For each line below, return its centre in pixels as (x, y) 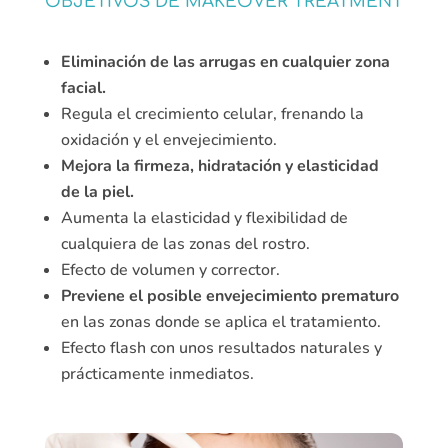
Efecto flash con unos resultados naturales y (221, 348)
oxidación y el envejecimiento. (168, 140)
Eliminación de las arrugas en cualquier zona (225, 62)
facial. (83, 88)
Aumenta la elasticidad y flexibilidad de (204, 218)
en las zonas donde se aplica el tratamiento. (220, 322)
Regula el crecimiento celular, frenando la (212, 114)
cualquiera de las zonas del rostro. (185, 244)
